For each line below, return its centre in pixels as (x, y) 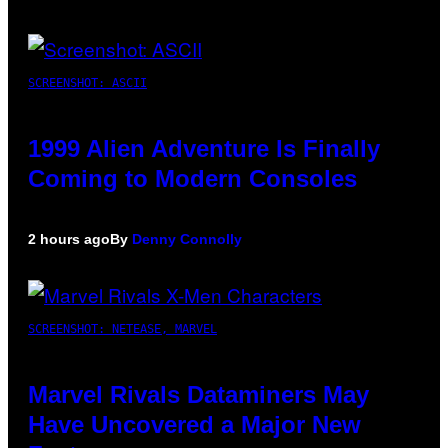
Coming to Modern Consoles (192, 178)
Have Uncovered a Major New (194, 424)
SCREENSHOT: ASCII (87, 82)
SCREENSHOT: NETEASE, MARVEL (122, 328)
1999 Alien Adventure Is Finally (204, 148)
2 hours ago (69, 238)
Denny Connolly (187, 238)
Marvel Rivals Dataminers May (198, 394)
